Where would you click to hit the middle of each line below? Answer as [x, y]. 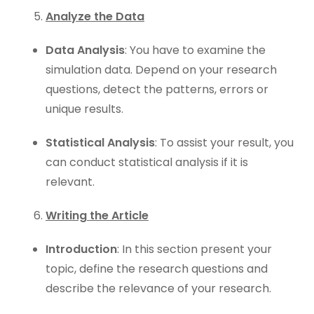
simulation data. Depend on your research [161, 70]
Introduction [81, 249]
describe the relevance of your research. [158, 288]
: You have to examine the [195, 50]
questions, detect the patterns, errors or [157, 89]
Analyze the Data [95, 16]
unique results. [84, 109]
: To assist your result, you [224, 143]
